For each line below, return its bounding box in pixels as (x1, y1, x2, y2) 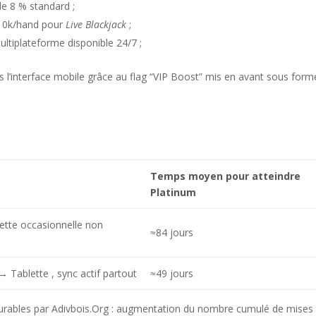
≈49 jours (150, 266, 193, 280)
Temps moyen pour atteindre (150, 169, 300, 183)
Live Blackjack (66, 17, 127, 31)
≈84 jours (150, 225, 193, 239)
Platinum (150, 185, 196, 199)
